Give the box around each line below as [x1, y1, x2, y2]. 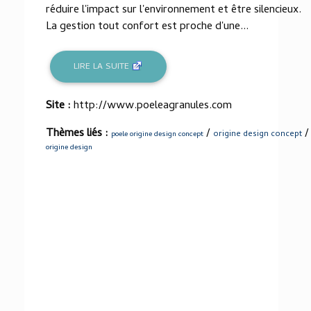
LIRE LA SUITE [74, 59, 133, 74]
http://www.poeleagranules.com [74, 97, 232, 115]
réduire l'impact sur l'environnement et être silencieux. [46, 1, 301, 20]
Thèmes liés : [46, 125, 111, 143]
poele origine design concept [111, 128, 203, 141]
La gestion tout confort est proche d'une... [46, 18, 249, 37]
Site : [46, 97, 74, 115]
